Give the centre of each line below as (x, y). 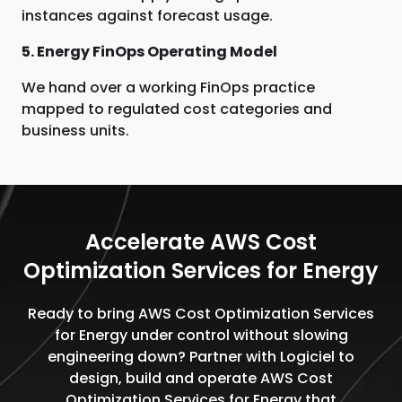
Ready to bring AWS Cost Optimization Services (201, 314)
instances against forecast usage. (147, 16)
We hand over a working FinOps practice (168, 87)
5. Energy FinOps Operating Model (149, 52)
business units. (75, 131)
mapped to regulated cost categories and (177, 109)
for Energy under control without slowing (201, 335)
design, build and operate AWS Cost (201, 378)
